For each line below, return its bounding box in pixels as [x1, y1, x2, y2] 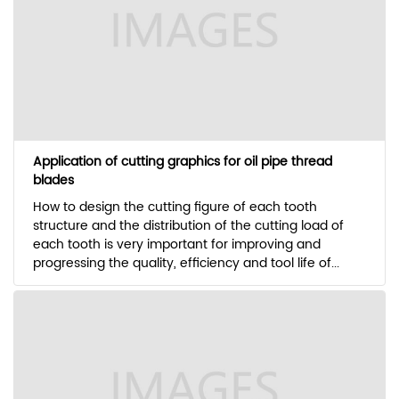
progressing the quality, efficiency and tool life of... [32, 253, 339, 274]
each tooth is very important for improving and [32, 234, 321, 256]
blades [32, 170, 74, 191]
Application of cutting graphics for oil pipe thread [32, 151, 332, 173]
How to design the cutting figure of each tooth [32, 197, 317, 218]
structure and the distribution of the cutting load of [32, 216, 344, 237]
